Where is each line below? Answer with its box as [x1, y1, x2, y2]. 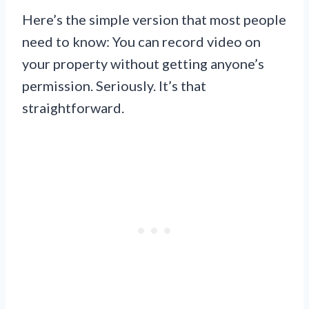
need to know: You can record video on [22, 32, 261, 50]
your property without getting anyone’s [22, 54, 264, 72]
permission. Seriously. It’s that [22, 77, 206, 94]
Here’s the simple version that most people [22, 10, 286, 28]
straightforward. [22, 99, 124, 116]
